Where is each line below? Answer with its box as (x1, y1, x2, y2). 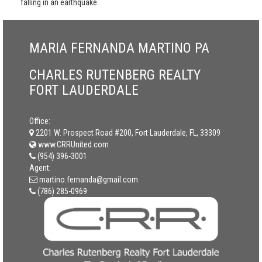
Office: (29, 116, 50, 126)
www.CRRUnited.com (36, 140, 109, 149)
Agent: (29, 163, 51, 173)
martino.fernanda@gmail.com (39, 175, 138, 184)
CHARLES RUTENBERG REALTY (29, 67, 201, 83)
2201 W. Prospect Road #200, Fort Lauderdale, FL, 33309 (36, 128, 220, 137)
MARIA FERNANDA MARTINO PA (29, 40, 209, 56)
